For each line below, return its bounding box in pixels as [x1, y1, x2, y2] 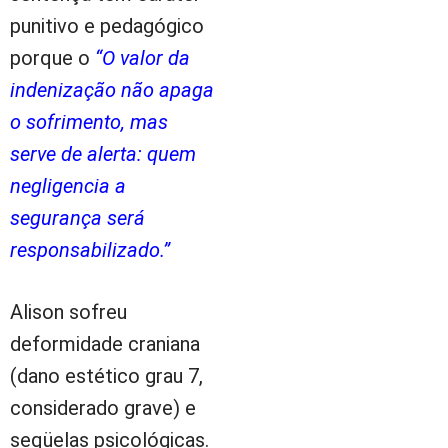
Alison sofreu [10, 299, 127, 324]
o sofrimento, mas [10, 109, 168, 134]
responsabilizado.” [10, 237, 170, 262]
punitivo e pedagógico [10, 13, 204, 38]
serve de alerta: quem [10, 141, 196, 166]
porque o [10, 45, 95, 70]
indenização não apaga [10, 77, 214, 102]
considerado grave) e [10, 395, 196, 420]
